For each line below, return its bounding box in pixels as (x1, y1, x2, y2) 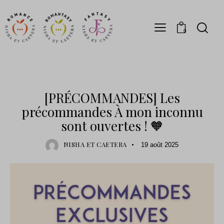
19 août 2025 (141, 141, 179, 149)
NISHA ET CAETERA (63, 140, 127, 149)
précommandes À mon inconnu (21, 103, 203, 121)
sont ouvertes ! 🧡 (60, 117, 163, 135)
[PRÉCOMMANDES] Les (44, 89, 180, 107)
